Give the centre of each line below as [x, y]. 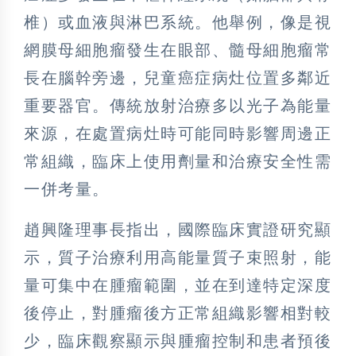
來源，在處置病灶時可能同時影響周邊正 [178, 133]
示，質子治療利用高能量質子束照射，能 [178, 257]
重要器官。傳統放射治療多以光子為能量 [178, 105]
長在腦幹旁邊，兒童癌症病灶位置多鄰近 [178, 77]
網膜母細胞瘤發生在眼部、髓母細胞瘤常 [178, 50]
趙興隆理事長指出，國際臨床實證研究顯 [178, 229]
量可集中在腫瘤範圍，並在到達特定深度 [178, 285]
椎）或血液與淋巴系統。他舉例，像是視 [178, 22]
